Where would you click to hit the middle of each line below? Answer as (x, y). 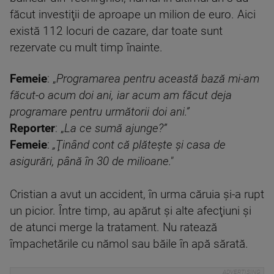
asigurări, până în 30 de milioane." (91, 161)
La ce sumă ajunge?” (116, 128)
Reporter (32, 128)
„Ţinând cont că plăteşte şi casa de (139, 145)
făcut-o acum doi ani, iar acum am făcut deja (121, 95)
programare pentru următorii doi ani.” (100, 112)
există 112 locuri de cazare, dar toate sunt (116, 31)
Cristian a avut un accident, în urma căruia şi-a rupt (137, 194)
